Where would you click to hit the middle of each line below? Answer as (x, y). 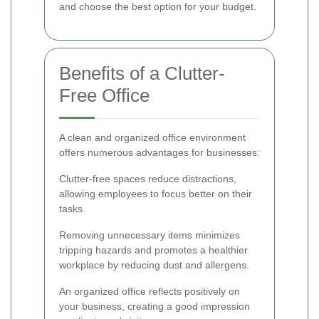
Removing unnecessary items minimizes (150, 235)
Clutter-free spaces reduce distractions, (148, 178)
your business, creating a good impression (155, 306)
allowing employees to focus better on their (156, 193)
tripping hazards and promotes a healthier (153, 250)
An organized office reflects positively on (150, 291)
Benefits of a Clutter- (142, 73)
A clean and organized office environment (152, 137)
